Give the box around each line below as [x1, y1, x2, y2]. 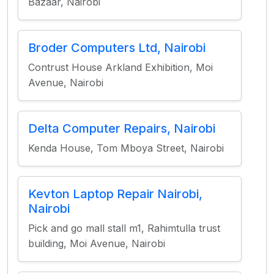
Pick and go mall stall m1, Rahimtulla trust [28, 222, 220, 234]
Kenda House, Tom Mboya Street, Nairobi [28, 142, 224, 154]
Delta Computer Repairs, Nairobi [28, 121, 215, 136]
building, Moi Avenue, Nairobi [28, 237, 165, 250]
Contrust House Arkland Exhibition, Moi [28, 61, 213, 73]
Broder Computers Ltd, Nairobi [28, 40, 206, 55]
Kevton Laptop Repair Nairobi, [28, 187, 202, 201]
